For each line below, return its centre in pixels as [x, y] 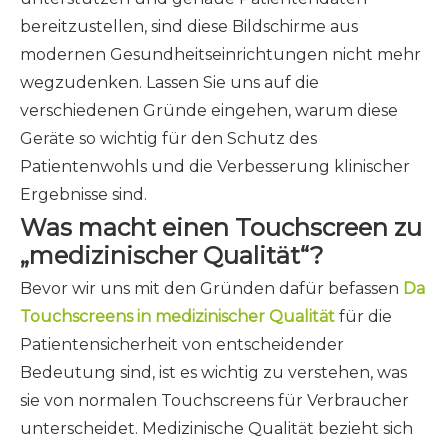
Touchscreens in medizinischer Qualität [179, 316]
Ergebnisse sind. [83, 194]
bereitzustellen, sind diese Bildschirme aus [189, 26]
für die [365, 316]
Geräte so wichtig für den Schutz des [168, 138]
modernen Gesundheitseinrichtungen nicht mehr [220, 54]
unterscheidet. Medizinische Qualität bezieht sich [216, 428]
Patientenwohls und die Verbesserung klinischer [215, 166]
